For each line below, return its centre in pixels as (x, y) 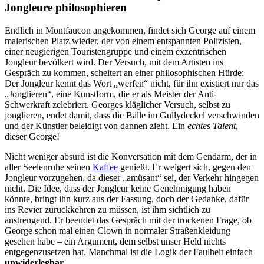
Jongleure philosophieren (66, 8)
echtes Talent (212, 126)
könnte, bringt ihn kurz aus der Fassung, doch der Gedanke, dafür (127, 199)
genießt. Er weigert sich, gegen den (184, 167)
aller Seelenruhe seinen (49, 167)
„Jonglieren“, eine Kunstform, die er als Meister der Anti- (111, 94)
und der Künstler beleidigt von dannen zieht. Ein (96, 126)
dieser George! (32, 137)
